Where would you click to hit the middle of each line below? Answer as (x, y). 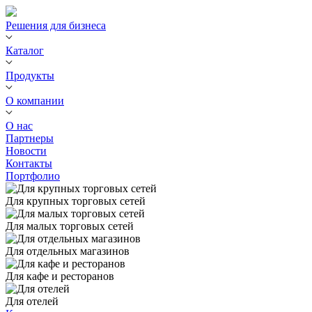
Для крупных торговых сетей (76, 201)
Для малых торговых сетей (70, 226)
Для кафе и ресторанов (60, 276)
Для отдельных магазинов (68, 251)
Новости (26, 151)
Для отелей (32, 301)
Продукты (30, 76)
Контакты (29, 163)
